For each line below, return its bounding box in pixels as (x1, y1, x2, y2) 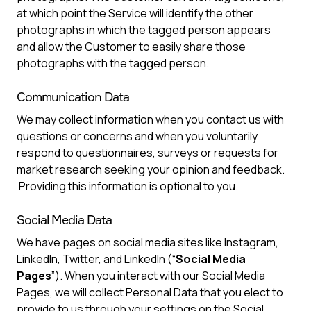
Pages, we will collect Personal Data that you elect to (17, 285, 283, 300)
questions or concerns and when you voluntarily (17, 128, 258, 144)
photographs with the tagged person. (17, 56, 209, 71)
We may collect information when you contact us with (17, 112, 284, 127)
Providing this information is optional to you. (17, 178, 238, 194)
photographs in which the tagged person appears (17, 22, 271, 37)
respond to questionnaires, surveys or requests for (17, 145, 278, 160)
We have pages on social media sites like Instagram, (17, 235, 278, 250)
